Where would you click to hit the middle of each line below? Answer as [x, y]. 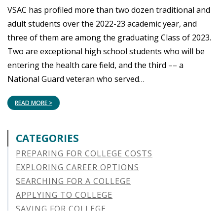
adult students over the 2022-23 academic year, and [102, 24]
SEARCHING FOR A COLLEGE [73, 181]
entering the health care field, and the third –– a [95, 65]
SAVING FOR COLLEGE [61, 209]
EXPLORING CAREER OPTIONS [77, 167]
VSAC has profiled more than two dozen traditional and [109, 10]
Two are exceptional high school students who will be [106, 52]
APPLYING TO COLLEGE [64, 195]
